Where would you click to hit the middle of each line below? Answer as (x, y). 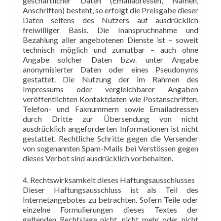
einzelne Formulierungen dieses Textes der (110, 209)
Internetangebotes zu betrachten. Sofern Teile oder (110, 200)
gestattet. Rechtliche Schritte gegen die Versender (110, 138)
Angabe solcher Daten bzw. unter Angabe (110, 59)
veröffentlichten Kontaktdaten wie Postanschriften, (110, 99)
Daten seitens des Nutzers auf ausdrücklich (110, 20)
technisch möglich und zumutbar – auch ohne (110, 50)
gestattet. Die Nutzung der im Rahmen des (110, 79)
